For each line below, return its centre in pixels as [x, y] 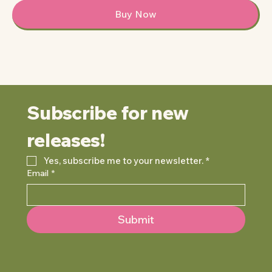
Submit [136, 219]
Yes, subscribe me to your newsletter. [124, 160]
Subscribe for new [108, 113]
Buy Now [136, 14]
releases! [66, 140]
